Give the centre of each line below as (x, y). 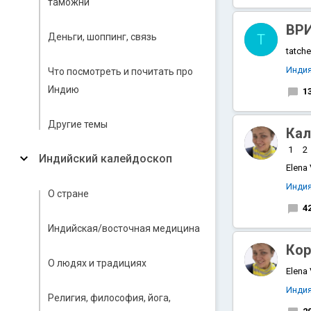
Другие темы (78, 124)
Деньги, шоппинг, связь (102, 37)
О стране (68, 194)
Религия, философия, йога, (109, 298)
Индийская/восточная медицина (124, 228)
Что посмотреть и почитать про (120, 72)
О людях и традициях (97, 263)
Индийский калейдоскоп (106, 159)
